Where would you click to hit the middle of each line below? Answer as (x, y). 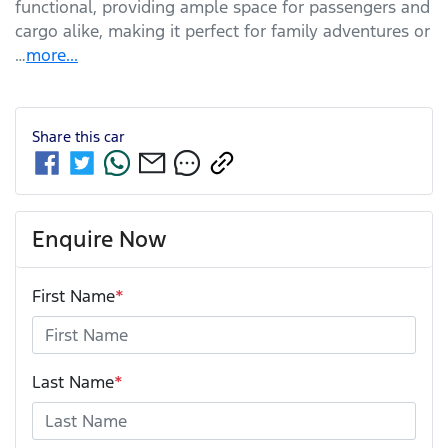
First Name (73, 296)
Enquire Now (99, 239)
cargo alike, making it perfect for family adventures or (222, 31)
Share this (68, 136)
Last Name (73, 382)
